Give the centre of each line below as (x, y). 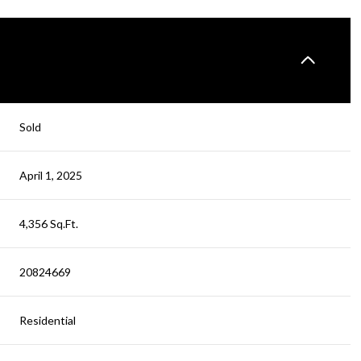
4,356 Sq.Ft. (49, 224)
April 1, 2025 (51, 175)
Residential (48, 320)
